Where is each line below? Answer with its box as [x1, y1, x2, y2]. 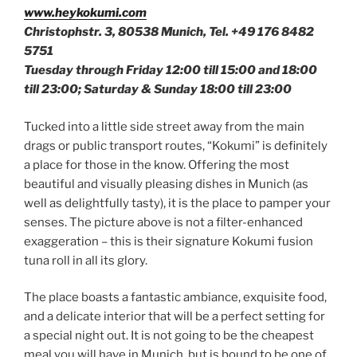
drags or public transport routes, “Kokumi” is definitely [24, 138, 328, 153]
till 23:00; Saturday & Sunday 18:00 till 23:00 [24, 82, 292, 97]
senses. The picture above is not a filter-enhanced [24, 214, 303, 229]
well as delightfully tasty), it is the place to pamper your [24, 195, 331, 210]
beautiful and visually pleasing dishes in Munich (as [24, 176, 308, 191]
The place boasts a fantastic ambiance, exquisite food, [24, 290, 327, 305]
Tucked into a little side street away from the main [24, 119, 304, 134]
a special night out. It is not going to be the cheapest [24, 328, 314, 343]
